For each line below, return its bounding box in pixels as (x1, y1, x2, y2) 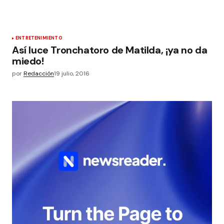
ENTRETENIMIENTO (15, 35, 62, 41)
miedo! (12, 54, 44, 67)
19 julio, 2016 (54, 69, 89, 77)
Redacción (23, 69, 54, 77)
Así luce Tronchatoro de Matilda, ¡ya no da (12, 43, 207, 56)
